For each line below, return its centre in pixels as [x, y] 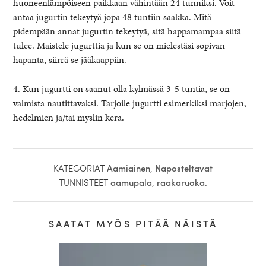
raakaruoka [181, 182]
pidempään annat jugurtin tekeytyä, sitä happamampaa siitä [127, 31]
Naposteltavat [184, 168]
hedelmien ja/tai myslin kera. [69, 117]
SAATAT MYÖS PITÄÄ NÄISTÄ [133, 223]
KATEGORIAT [79, 168]
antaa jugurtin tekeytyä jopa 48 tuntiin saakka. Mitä [113, 17]
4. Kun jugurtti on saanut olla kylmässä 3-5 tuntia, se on [122, 88]
